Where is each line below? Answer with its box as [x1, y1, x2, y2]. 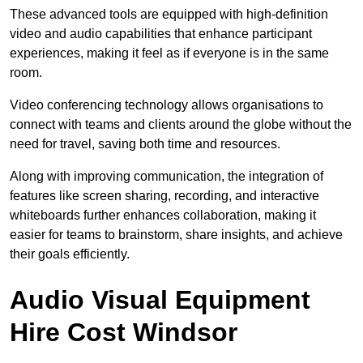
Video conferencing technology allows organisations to [10, 98, 323, 113]
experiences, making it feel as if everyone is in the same [10, 46, 329, 61]
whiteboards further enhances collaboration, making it [10, 208, 316, 223]
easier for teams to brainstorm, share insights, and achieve [10, 228, 343, 242]
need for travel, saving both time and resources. [10, 137, 280, 152]
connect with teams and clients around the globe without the [10, 117, 352, 132]
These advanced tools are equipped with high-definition [10, 7, 328, 22]
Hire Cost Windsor [10, 318, 237, 348]
